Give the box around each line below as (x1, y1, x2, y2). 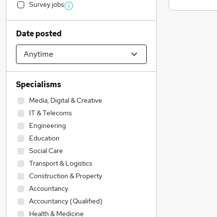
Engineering (29, 121, 66, 130)
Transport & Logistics (29, 159, 92, 168)
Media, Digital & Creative (29, 96, 102, 105)
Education (29, 134, 60, 142)
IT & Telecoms (29, 108, 72, 117)
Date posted (16, 29, 62, 39)
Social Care (29, 146, 63, 155)
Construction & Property (29, 171, 102, 180)
